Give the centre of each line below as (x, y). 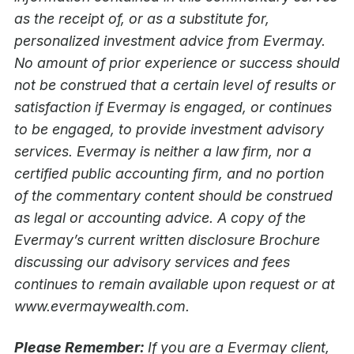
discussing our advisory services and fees (152, 262)
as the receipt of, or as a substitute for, (142, 19)
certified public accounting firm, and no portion (169, 174)
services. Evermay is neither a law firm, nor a (163, 152)
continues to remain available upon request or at (175, 284)
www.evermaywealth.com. (104, 307)
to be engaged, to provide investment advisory (169, 130)
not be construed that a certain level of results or (175, 85)
